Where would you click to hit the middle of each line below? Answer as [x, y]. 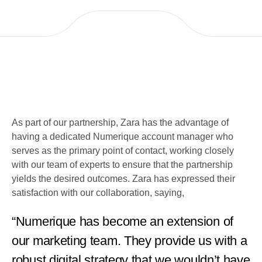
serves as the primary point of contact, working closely [123, 150]
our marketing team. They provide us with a [130, 240]
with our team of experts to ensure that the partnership [122, 164]
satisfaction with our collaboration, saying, [98, 192]
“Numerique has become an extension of [123, 221]
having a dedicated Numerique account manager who [123, 136]
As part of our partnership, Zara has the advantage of [120, 122]
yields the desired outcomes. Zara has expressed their [123, 178]
